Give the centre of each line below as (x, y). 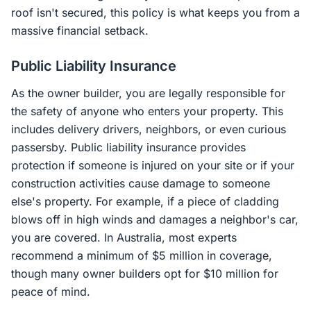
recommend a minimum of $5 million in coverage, (142, 255)
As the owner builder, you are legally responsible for (148, 93)
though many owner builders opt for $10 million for (145, 274)
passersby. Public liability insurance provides (128, 147)
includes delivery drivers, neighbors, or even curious (149, 129)
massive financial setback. (80, 31)
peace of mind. (51, 292)
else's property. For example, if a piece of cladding (145, 201)
